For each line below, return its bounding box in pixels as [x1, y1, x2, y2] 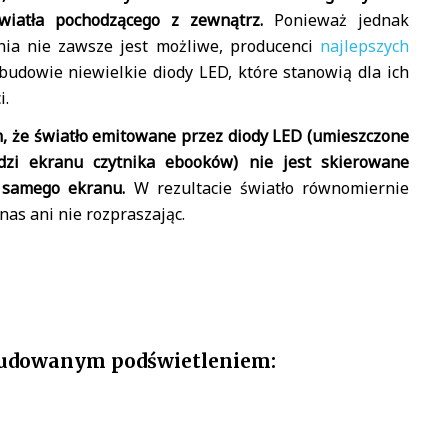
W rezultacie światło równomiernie [125, 176, 410, 199]
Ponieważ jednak [263, 8, 410, 31]
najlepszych [320, 34, 409, 57]
